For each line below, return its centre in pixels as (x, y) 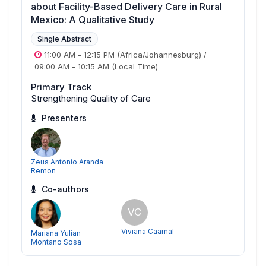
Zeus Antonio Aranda (67, 162)
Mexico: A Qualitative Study (93, 20)
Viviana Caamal (148, 232)
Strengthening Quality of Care (91, 99)
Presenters (63, 118)
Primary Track (61, 87)
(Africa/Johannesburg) (159, 55)
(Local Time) (134, 67)
